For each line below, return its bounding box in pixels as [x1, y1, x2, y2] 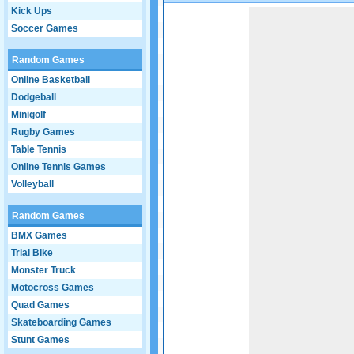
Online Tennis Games [11, 161, 106, 172]
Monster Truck [11, 265, 76, 276]
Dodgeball [11, 92, 56, 103]
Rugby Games [11, 126, 75, 137]
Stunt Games [11, 334, 70, 345]
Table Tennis [11, 144, 66, 155]
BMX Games [11, 230, 67, 241]
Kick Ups [11, 6, 52, 17]
